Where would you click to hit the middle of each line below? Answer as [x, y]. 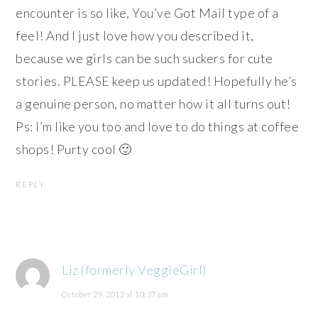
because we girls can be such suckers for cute [144, 58]
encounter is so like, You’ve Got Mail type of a [147, 12]
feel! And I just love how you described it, [135, 35]
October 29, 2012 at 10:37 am [115, 294]
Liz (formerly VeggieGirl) [134, 269]
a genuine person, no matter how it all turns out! [153, 103]
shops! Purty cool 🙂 [74, 149]
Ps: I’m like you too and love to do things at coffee [158, 126]
